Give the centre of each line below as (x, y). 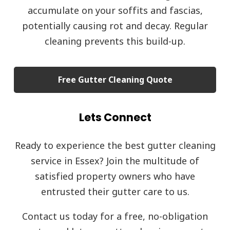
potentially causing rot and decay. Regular (115, 26)
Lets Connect (115, 117)
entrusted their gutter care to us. (115, 191)
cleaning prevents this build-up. (115, 41)
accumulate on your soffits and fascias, (115, 11)
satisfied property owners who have (115, 176)
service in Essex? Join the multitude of (115, 160)
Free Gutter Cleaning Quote (115, 79)
